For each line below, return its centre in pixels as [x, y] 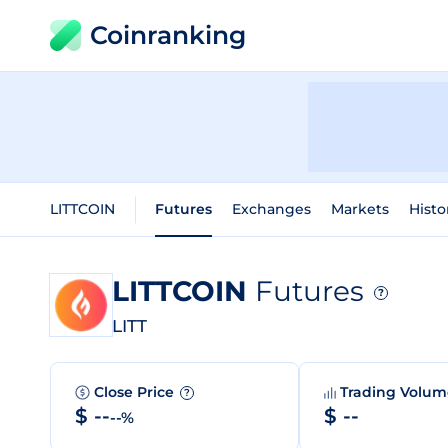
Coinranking [168, 35]
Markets [360, 209]
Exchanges [271, 209]
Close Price [136, 392]
